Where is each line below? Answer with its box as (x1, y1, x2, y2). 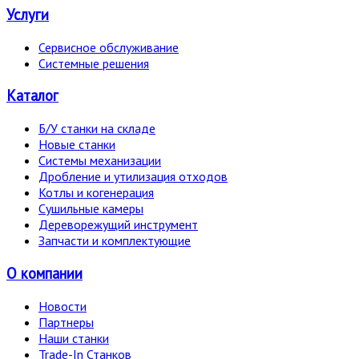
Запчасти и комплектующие (38, 232, 191, 249)
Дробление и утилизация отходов (38, 168, 228, 185)
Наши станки (38, 329, 109, 346)
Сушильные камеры (38, 200, 143, 217)
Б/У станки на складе (38, 120, 155, 137)
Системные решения (38, 54, 149, 71)
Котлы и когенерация (38, 184, 154, 201)
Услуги (6, 4, 49, 24)
